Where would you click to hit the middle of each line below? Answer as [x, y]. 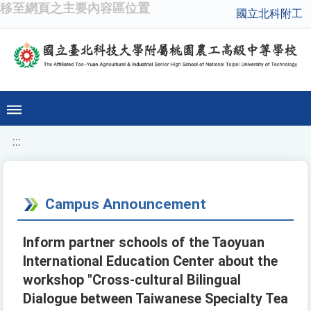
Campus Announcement [126, 204]
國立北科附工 [269, 14]
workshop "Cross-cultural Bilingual [132, 280]
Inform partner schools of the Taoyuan [144, 243]
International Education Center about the [150, 262]
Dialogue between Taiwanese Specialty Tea [155, 299]
